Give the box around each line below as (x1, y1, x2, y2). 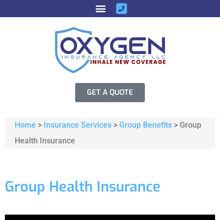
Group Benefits (119, 120, 172, 130)
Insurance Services (44, 120, 111, 130)
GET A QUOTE (87, 87, 133, 97)
